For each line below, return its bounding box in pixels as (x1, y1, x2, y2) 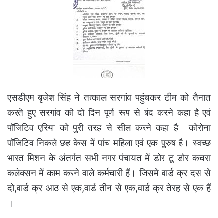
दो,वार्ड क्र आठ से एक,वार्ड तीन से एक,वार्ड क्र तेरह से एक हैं (7, 182, 211, 194)
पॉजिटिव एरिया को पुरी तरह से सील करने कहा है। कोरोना (7, 122, 211, 133)
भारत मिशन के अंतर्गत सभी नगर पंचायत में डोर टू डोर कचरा (7, 152, 211, 163)
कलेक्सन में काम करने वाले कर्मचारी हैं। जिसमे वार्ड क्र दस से (7, 167, 211, 179)
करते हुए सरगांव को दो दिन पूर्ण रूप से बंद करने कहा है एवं (7, 107, 211, 118)
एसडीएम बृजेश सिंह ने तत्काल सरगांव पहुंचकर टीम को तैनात (7, 91, 211, 103)
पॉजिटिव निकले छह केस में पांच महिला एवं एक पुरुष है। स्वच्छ (7, 137, 211, 148)
